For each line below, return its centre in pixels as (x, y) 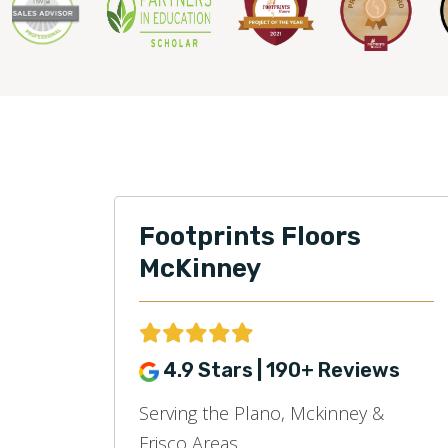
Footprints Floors (250, 237)
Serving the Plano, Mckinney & (261, 413)
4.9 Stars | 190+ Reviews (281, 370)
